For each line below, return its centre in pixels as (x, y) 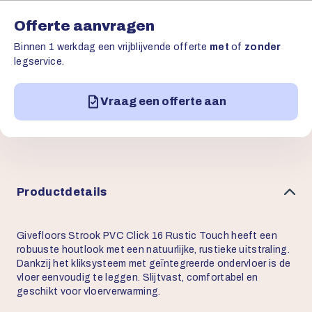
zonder (263, 47)
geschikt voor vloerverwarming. (89, 292)
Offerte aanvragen (84, 26)
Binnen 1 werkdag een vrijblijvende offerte (112, 47)
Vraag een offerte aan (163, 102)
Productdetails (62, 192)
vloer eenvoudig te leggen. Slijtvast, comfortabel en (138, 278)
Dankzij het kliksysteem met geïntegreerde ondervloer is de (154, 264)
